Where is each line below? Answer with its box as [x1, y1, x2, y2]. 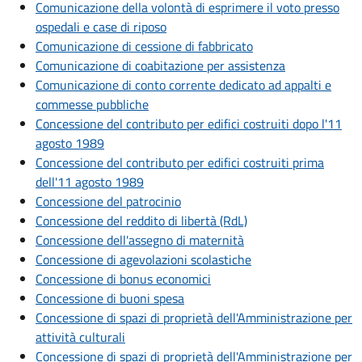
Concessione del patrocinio [36, 192, 181, 212]
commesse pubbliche [36, 95, 149, 115]
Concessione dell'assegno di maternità [36, 230, 244, 250]
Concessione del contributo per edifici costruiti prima [36, 153, 324, 173]
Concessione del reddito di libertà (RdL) [36, 211, 247, 231]
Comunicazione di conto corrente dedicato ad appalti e [36, 75, 331, 95]
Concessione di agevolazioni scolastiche [36, 250, 251, 270]
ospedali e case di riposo [36, 17, 166, 37]
